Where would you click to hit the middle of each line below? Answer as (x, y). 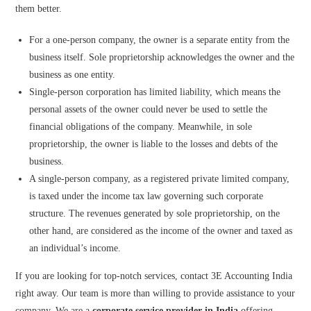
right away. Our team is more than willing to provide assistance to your (155, 293)
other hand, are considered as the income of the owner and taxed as (161, 231)
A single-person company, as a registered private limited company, (160, 179)
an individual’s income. (75, 248)
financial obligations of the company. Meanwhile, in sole (141, 127)
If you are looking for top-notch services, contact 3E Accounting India (154, 276)
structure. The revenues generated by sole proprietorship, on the (155, 213)
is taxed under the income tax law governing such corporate (146, 196)
